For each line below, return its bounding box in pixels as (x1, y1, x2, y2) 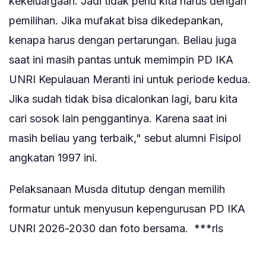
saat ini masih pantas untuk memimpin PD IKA (9, 53, 233, 66)
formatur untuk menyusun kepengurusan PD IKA (9, 202, 245, 216)
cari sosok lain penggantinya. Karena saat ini (9, 112, 227, 125)
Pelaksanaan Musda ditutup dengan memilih (9, 183, 225, 196)
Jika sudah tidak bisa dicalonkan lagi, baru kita (9, 93, 237, 106)
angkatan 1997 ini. (9, 151, 97, 164)
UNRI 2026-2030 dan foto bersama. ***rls (9, 222, 223, 235)
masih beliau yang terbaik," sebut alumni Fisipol (9, 132, 241, 145)
